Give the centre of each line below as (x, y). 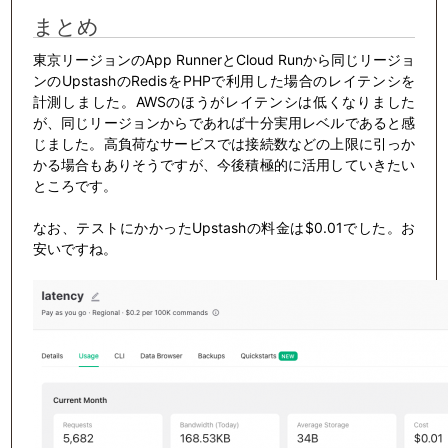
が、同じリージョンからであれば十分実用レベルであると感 (224, 122)
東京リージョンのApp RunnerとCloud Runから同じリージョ (224, 59)
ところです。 (74, 185)
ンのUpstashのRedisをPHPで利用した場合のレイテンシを (224, 80)
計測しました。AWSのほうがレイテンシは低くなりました (224, 101)
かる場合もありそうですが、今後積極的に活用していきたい (224, 164)
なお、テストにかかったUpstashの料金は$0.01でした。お (224, 227)
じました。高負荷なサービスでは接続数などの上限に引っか (224, 143)
